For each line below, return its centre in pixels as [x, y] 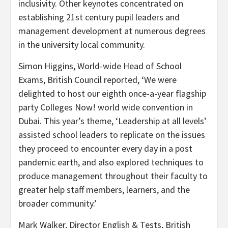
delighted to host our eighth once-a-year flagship [112, 93]
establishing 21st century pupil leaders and [99, 17]
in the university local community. [82, 44]
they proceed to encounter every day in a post [105, 148]
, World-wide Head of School [127, 66]
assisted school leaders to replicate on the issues [112, 134]
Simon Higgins [46, 66]
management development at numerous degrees [112, 31]
